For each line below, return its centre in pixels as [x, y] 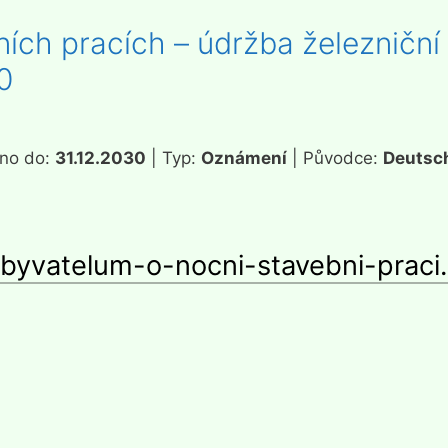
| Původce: [335, 157]
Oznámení [244, 157]
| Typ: [173, 157]
